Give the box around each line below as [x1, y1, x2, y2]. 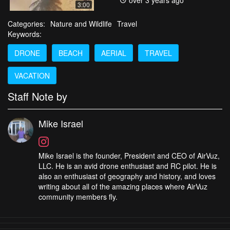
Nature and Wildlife [50, 18, 112, 29]
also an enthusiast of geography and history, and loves [39, 170, 216, 181]
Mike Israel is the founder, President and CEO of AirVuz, [39, 150, 220, 161]
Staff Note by [8, 88, 67, 104]
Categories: [8, 18, 45, 29]
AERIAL [101, 47, 126, 58]
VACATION [14, 70, 50, 81]
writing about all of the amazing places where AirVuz [39, 181, 207, 191]
